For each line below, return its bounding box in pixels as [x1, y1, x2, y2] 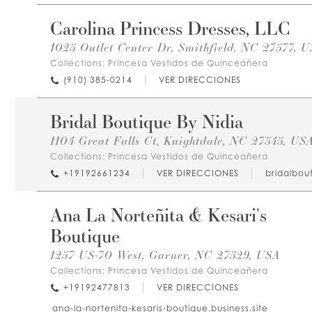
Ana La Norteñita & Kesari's [50, 202, 267, 227]
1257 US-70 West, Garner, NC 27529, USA [50, 247, 280, 263]
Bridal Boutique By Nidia [50, 109, 243, 134]
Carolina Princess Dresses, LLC [50, 15, 290, 40]
